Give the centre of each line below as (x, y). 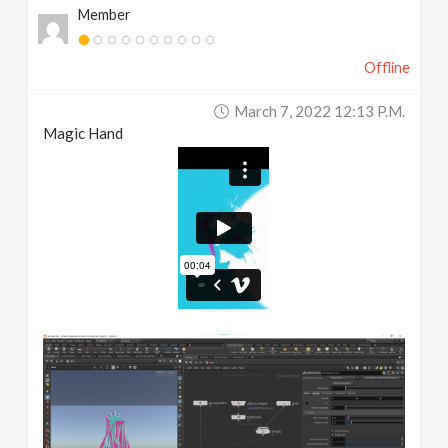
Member (105, 14)
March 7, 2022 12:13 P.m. (319, 110)
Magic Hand (83, 132)
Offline (386, 67)
